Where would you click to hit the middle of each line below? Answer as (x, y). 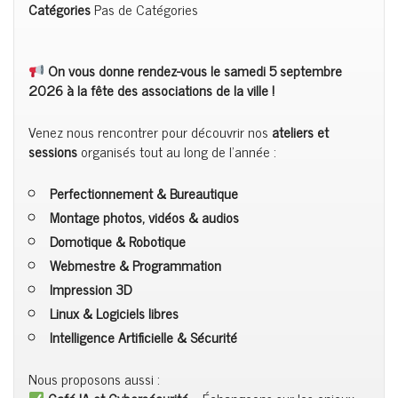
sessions (53, 151)
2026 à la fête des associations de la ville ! (151, 90)
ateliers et (300, 131)
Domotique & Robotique (118, 241)
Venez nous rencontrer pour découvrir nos (150, 131)
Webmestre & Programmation (135, 265)
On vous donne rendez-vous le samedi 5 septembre (194, 70)
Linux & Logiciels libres (114, 313)
